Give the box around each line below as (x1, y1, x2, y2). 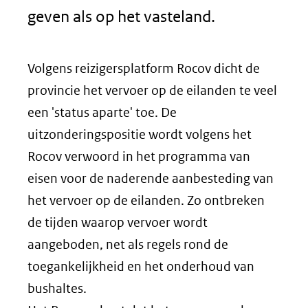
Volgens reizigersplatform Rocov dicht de (27, 60, 260, 76)
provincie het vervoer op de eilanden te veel (27, 82, 277, 98)
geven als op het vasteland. (27, 7, 215, 25)
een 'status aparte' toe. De (27, 104, 177, 120)
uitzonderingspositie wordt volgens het (27, 126, 252, 142)
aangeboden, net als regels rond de (27, 236, 228, 252)
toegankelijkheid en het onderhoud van (27, 258, 254, 274)
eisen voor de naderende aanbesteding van (27, 170, 274, 186)
